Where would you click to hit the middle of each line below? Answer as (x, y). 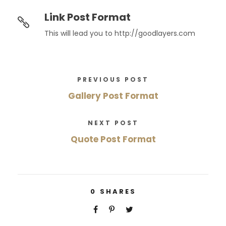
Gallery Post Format (113, 96)
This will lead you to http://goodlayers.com (120, 34)
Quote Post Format (113, 139)
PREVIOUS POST (113, 80)
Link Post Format (88, 17)
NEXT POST (113, 123)
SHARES (118, 192)
